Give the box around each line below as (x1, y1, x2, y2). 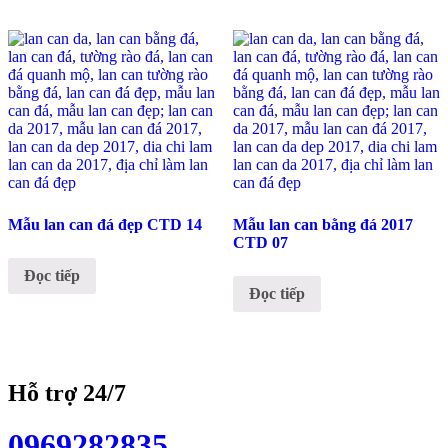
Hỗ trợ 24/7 (8, 379, 126, 406)
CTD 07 (232, 234, 288, 252)
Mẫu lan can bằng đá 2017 (232, 216, 413, 234)
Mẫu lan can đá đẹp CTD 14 (8, 216, 202, 234)
